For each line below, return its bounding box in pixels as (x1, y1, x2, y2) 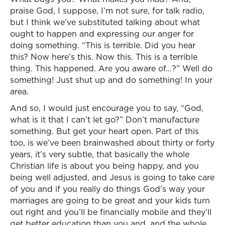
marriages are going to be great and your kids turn (10, 195, 210, 206)
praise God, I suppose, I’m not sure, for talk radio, (10, 5, 204, 16)
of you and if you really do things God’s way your (10, 183, 205, 194)
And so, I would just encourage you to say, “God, (10, 102, 203, 114)
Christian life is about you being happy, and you (10, 160, 199, 171)
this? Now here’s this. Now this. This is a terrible (10, 51, 197, 62)
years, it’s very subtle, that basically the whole (10, 149, 189, 160)
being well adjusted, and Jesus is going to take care (10, 172, 214, 183)
